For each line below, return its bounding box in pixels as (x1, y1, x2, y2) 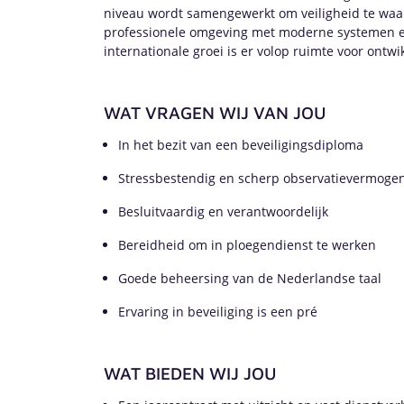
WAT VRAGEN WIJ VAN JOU (104, 102, 326, 123)
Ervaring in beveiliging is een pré (118, 303, 317, 320)
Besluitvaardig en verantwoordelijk (118, 203, 328, 220)
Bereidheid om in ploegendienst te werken (118, 236, 376, 253)
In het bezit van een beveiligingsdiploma (118, 136, 363, 153)
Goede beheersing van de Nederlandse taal (118, 270, 381, 287)
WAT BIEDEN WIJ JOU (104, 363, 277, 383)
